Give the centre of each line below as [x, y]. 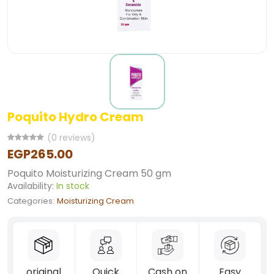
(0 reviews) [71, 138]
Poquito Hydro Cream [76, 117]
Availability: [31, 186]
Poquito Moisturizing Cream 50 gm [91, 173]
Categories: [31, 201]
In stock [73, 186]
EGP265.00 [40, 154]
